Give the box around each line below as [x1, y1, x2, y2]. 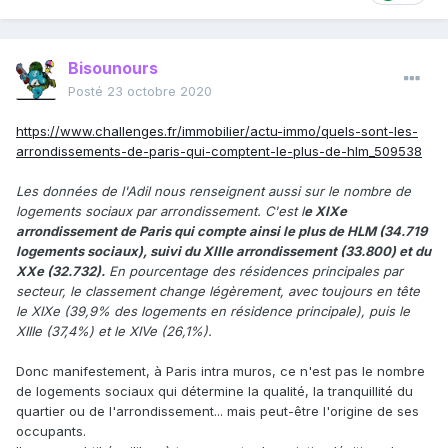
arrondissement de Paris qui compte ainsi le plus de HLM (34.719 [16, 223, 427, 240]
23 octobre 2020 [107, 83, 212, 100]
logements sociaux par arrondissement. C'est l [16, 203, 304, 220]
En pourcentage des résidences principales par [105, 263, 403, 280]
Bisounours [68, 58, 158, 79]
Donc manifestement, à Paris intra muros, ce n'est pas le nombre [16, 363, 425, 380]
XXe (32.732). [16, 263, 105, 280]
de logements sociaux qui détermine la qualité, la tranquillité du [16, 383, 413, 400]
